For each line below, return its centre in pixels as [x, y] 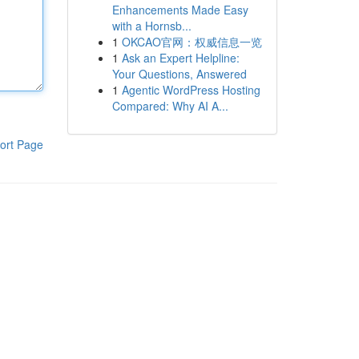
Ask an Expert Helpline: [180, 58]
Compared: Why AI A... [170, 106]
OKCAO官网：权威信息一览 [192, 42]
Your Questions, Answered [179, 74]
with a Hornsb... [151, 26]
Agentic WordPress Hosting [191, 90]
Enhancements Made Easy [180, 10]
